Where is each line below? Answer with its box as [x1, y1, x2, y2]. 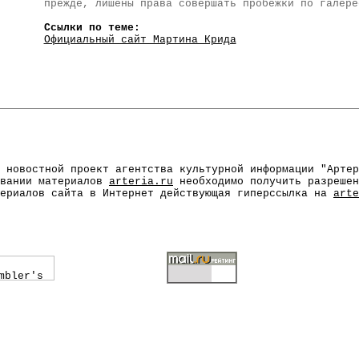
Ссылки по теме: [43, 21, 140, 34]
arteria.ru [109, 175, 173, 188]
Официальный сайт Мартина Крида [43, 33, 236, 46]
